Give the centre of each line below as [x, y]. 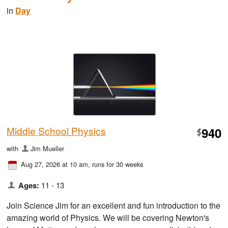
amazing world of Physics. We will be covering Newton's [108, 217]
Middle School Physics [56, 130]
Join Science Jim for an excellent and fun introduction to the [114, 205]
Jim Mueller [47, 148]
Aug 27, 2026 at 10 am [55, 164]
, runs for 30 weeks [116, 164]
